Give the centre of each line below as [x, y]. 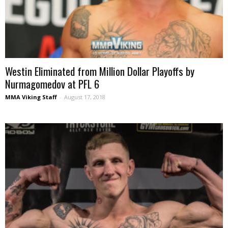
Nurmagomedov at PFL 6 [52, 83]
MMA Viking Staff [31, 97]
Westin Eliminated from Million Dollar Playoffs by [100, 71]
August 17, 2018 [85, 97]
